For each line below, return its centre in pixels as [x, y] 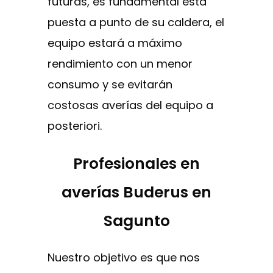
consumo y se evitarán [110, 84]
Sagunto [136, 221]
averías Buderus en [136, 192]
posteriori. [75, 126]
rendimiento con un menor [120, 63]
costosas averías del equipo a [130, 105]
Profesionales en [136, 163]
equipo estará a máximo [115, 43]
